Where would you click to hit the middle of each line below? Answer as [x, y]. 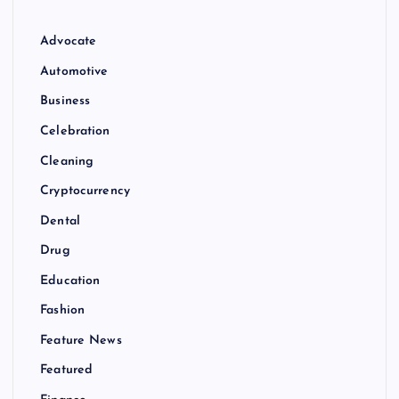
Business [65, 102]
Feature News [81, 340]
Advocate [69, 42]
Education [70, 281]
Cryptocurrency [85, 191]
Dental [60, 221]
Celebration [75, 132]
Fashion [63, 311]
